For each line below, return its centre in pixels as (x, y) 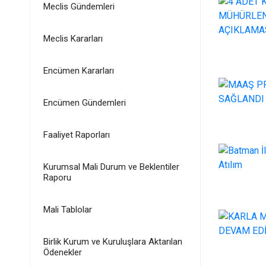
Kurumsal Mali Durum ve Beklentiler (111, 167)
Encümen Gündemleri (84, 103)
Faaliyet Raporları (76, 135)
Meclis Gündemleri (79, 7)
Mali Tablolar (67, 210)
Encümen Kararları (78, 71)
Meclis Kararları (73, 39)
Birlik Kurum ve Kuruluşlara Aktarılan (113, 242)
